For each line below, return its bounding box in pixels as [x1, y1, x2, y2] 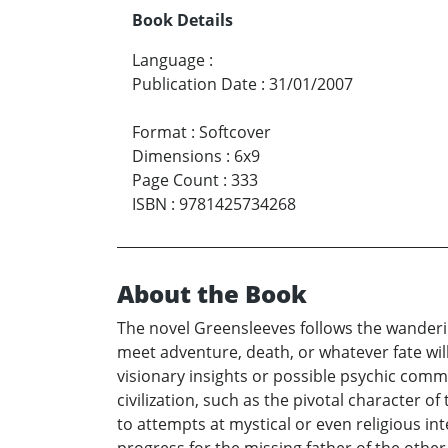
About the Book [117, 277, 307, 311]
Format [132, 121, 187, 144]
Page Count [132, 169, 219, 192]
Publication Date [132, 73, 257, 96]
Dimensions [132, 145, 222, 168]
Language [132, 49, 205, 72]
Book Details [132, 9, 233, 32]
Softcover [199, 121, 271, 144]
